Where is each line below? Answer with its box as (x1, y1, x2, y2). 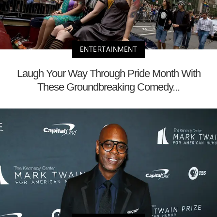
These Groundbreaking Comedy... (37, 81, 180, 93)
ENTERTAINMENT (79, 45, 138, 54)
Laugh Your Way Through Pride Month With (16, 67, 201, 80)
